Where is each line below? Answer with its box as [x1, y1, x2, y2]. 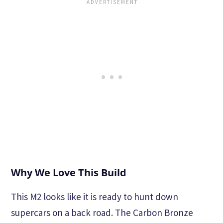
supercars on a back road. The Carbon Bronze [11, 207, 193, 219]
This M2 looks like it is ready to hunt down [11, 191, 178, 203]
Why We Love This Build [11, 166, 126, 180]
